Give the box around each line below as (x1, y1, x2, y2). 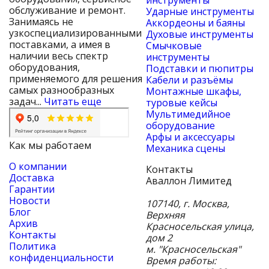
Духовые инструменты (146, 28, 253, 41)
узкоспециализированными (9, 26, 142, 40)
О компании (9, 160, 67, 174)
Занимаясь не (9, 15, 73, 29)
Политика (9, 240, 56, 253)
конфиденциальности (9, 251, 113, 265)
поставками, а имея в (9, 38, 110, 52)
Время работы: (146, 254, 216, 268)
